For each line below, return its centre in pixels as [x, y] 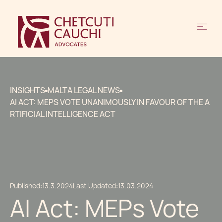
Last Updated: [95, 186]
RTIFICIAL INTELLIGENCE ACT [63, 114]
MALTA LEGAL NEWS [84, 90]
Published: [26, 186]
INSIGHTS [28, 90]
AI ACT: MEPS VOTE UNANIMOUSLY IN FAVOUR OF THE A [110, 102]
